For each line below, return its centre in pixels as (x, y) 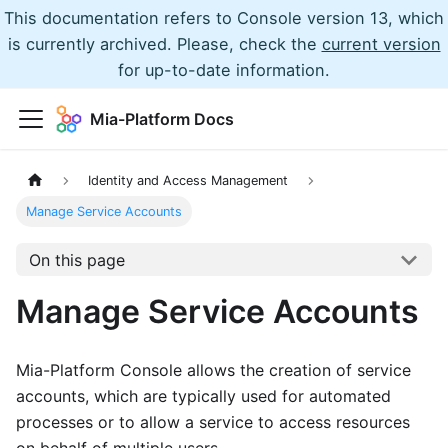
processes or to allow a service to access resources (213, 422)
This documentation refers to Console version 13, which (224, 18)
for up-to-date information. (224, 70)
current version (381, 44)
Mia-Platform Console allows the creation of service (213, 370)
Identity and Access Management (188, 181)
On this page (76, 259)
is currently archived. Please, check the (164, 44)
